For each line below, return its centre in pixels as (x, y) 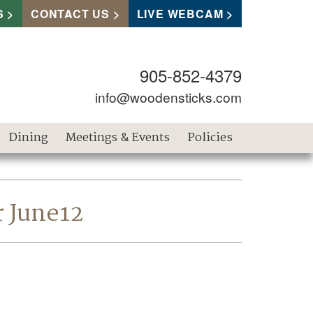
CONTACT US (70, 14)
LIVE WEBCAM (180, 14)
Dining (29, 138)
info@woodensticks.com (168, 96)
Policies (211, 138)
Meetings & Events (118, 138)
